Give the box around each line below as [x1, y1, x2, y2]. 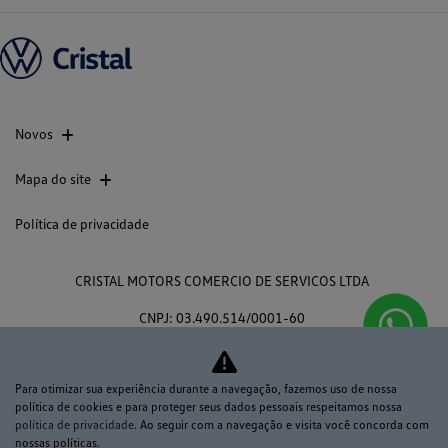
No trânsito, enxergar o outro [49, 413, 254, 433]
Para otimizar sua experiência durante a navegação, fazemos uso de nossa [15, 381, 397, 396]
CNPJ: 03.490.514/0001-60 [139, 309, 305, 326]
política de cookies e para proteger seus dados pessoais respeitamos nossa [15, 399, 402, 414]
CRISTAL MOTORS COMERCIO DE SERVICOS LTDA [75, 272, 369, 289]
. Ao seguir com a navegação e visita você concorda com [134, 417, 429, 432]
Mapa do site [15, 170, 91, 187]
